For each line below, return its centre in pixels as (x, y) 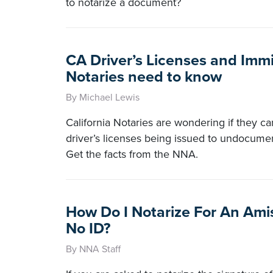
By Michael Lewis (103, 97)
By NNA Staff (93, 249)
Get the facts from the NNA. (132, 154)
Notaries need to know (144, 77)
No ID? (88, 229)
